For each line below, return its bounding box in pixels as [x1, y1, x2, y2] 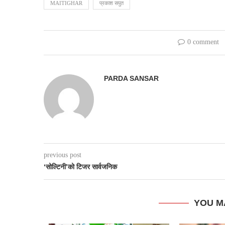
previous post [44, 151, 81, 159]
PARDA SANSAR [104, 74, 159, 83]
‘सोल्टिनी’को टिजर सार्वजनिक [44, 163, 117, 171]
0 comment [187, 38, 219, 46]
